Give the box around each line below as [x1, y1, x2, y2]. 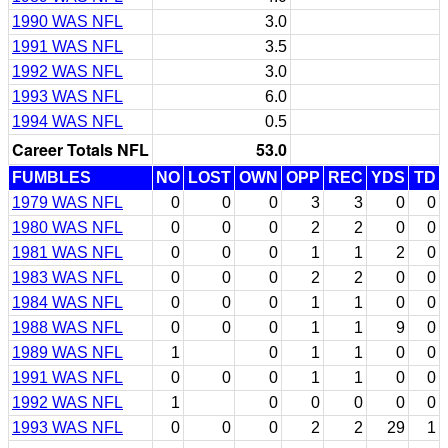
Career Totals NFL [12, 137, 149, 161]
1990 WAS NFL [12, 12, 123, 30]
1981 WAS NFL [12, 243, 123, 261]
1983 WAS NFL [12, 268, 123, 286]
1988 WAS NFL [12, 318, 123, 336]
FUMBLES [12, 168, 91, 186]
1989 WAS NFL [12, 343, 123, 361]
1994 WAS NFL [12, 112, 123, 130]
